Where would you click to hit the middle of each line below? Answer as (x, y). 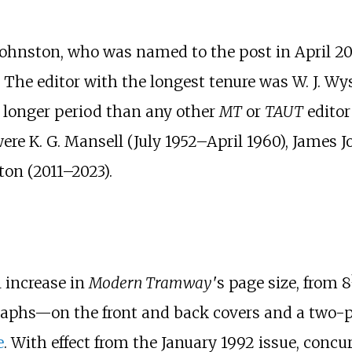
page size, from (283, 283)
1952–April (203, 142)
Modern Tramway (150, 283)
